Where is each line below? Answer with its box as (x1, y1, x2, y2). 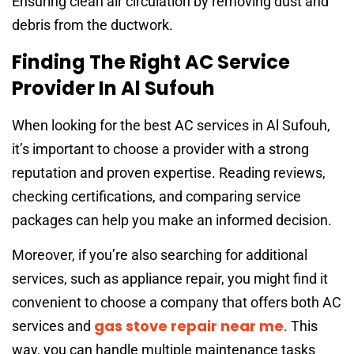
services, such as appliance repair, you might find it (12, 270, 328, 288)
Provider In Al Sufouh (12, 74, 215, 101)
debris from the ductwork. (12, 17, 173, 34)
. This (284, 318, 318, 335)
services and (12, 318, 94, 335)
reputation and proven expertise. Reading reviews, (12, 164, 326, 181)
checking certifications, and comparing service (12, 187, 301, 205)
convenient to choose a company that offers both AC (12, 294, 341, 311)
